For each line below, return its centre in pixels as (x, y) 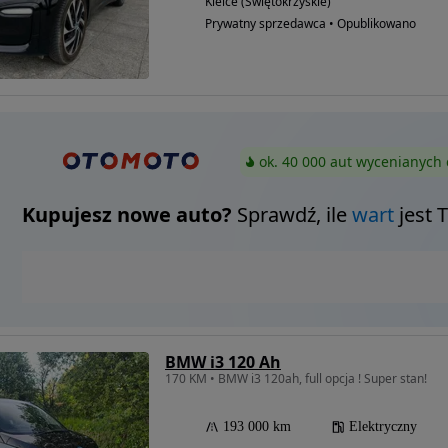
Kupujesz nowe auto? (126, 215)
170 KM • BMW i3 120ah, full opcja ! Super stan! (296, 379)
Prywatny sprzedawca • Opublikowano (310, 23)
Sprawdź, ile (291, 215)
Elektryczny (383, 427)
